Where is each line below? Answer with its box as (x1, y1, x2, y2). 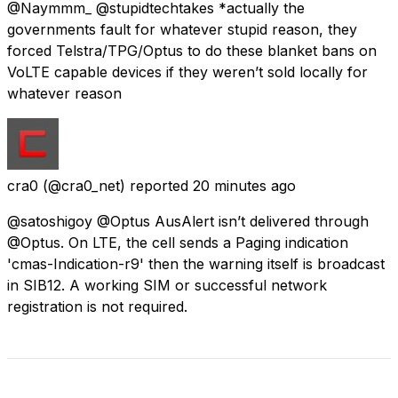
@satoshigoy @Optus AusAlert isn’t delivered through (7, 211, 369, 230)
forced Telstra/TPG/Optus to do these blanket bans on (7, 41, 377, 60)
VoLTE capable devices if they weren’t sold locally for (7, 62, 368, 81)
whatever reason (7, 84, 122, 102)
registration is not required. (7, 297, 187, 315)
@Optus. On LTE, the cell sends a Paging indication (7, 233, 348, 251)
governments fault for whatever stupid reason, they (7, 20, 357, 38)
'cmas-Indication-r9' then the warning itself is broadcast (7, 254, 385, 273)
